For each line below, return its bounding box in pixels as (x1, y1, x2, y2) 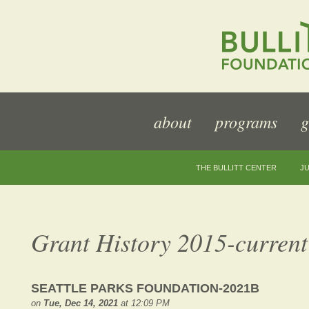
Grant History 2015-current (31, 225, 308, 259)
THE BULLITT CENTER (195, 163, 277, 172)
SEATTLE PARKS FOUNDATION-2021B (31, 281, 259, 295)
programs (215, 110, 277, 132)
